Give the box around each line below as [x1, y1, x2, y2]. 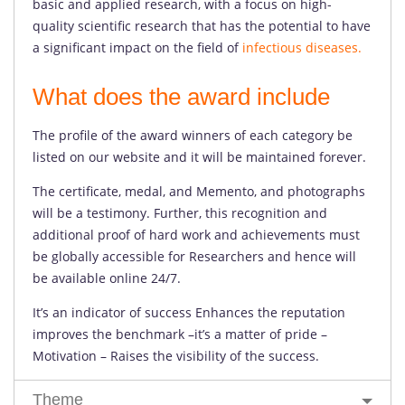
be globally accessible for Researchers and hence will [33, 248, 356, 265]
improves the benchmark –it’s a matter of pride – [33, 325, 327, 343]
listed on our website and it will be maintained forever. [33, 148, 366, 165]
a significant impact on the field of [33, 39, 242, 56]
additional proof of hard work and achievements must [33, 226, 360, 243]
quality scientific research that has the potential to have [33, 17, 371, 34]
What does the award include [33, 83, 330, 110]
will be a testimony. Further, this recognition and [33, 204, 327, 221]
